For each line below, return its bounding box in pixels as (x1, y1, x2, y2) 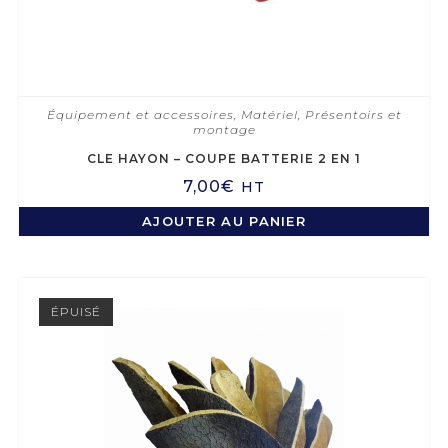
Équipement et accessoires (46, 106, 234, 122)
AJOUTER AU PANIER (141, 212, 307, 229)
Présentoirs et (304, 106, 402, 122)
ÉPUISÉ (50, 304, 101, 320)
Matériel (240, 106, 298, 122)
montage (192, 121, 256, 137)
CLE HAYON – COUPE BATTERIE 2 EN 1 (87, 150, 361, 166)
